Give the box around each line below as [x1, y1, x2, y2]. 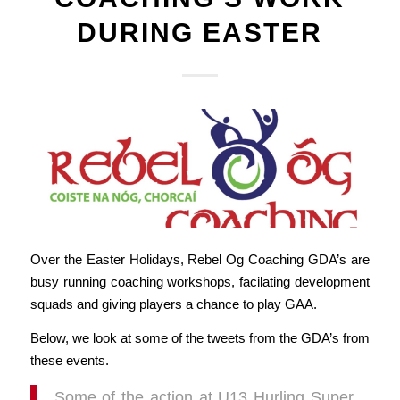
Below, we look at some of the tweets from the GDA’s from [29, 329, 371, 346]
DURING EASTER [77, 18, 323, 47]
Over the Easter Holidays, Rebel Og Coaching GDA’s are [29, 251, 371, 267]
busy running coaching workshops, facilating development [29, 273, 371, 289]
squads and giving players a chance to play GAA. [29, 296, 317, 312]
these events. [29, 352, 109, 368]
